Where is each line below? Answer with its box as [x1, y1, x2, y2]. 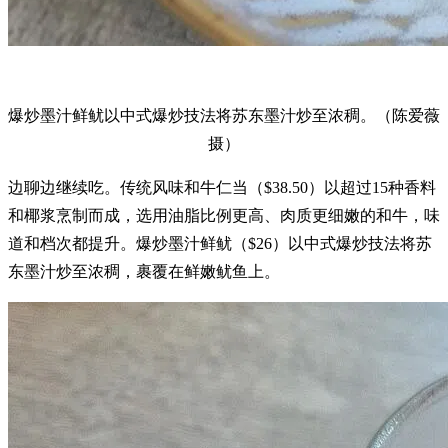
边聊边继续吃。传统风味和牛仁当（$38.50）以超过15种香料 [8, 178, 436, 196]
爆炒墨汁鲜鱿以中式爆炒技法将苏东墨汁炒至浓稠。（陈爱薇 [8, 106, 440, 124]
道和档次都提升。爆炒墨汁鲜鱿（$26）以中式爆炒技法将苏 [8, 234, 432, 252]
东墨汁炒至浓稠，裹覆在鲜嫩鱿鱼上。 [8, 262, 280, 280]
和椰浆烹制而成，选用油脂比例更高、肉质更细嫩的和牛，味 [8, 206, 440, 224]
